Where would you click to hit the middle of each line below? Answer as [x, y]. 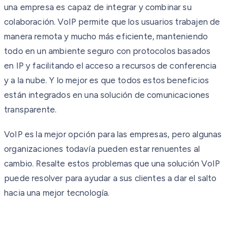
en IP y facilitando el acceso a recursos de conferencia [110, 65]
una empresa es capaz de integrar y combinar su [98, 7]
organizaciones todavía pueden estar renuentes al [102, 149]
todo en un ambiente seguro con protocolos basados [107, 51]
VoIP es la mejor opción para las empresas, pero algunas [113, 134]
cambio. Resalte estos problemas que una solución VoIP [112, 163]
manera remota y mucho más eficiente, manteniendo [106, 36]
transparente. [31, 109]
